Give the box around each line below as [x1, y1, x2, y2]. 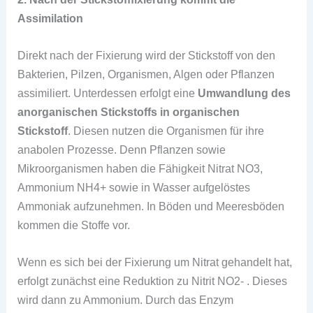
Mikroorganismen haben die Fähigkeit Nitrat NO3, [17, 161, 263, 175]
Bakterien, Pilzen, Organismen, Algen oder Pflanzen [17, 67, 275, 80]
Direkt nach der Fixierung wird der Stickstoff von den [17, 48, 276, 61]
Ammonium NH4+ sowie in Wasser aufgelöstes [17, 180, 251, 194]
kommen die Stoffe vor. [17, 218, 131, 231]
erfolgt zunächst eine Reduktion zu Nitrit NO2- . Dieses [17, 275, 288, 288]
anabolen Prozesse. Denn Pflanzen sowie [17, 143, 226, 156]
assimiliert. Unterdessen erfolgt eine [17, 86, 198, 99]
